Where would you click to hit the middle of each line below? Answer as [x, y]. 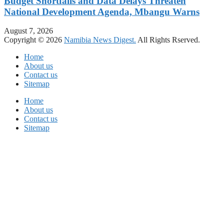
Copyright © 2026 [34, 40]
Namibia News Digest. [100, 40]
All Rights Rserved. [168, 40]
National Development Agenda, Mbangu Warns [102, 11]
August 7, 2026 [28, 31]
